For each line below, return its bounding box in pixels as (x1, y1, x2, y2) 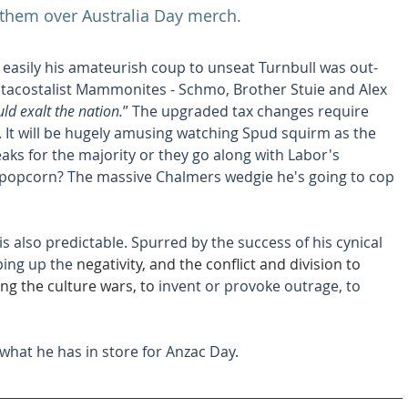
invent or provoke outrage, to (158, 275, 364, 296)
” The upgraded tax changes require (123, 100, 372, 121)
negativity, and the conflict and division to (76, 253, 364, 274)
